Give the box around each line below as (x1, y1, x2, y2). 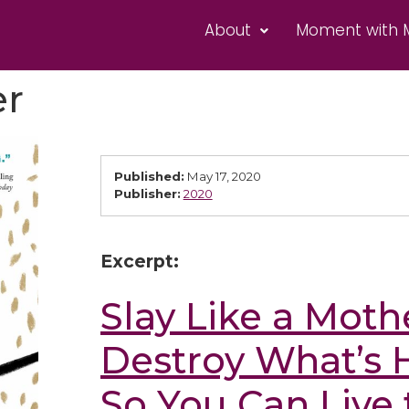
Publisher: (113, 186, 181, 202)
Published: (113, 169, 184, 184)
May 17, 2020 (186, 169, 261, 184)
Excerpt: (100, 250, 179, 273)
